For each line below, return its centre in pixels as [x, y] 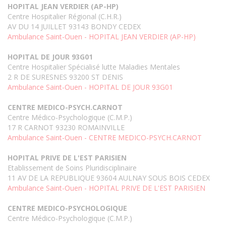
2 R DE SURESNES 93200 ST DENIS [65, 77]
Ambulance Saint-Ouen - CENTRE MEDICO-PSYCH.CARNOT [105, 138]
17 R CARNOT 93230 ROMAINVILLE [66, 128]
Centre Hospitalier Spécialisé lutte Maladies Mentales [94, 67]
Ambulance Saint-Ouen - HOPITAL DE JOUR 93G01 [90, 87]
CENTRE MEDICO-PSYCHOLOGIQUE [67, 208]
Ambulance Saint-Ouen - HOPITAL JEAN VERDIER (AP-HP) [102, 37]
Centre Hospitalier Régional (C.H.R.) [65, 17]
